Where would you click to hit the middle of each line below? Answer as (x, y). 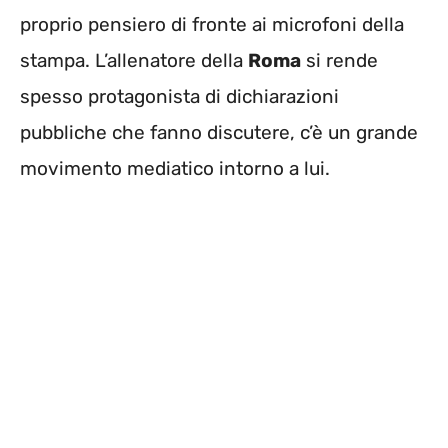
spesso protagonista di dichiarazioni (179, 97)
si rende (339, 61)
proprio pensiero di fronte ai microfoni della (212, 25)
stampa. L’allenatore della (134, 61)
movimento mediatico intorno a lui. (175, 169)
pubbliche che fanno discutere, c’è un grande (219, 133)
